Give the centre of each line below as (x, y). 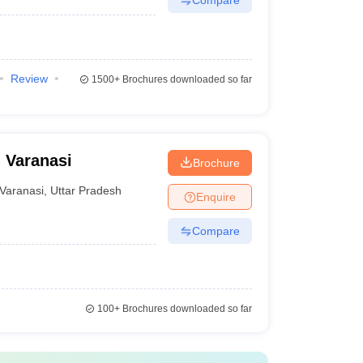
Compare (216, 231)
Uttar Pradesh (86, 190)
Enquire (216, 196)
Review (29, 79)
